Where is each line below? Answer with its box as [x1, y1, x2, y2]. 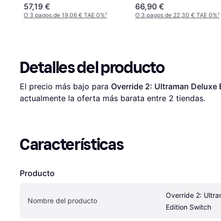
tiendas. [174, 93, 205, 103]
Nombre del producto [28, 196, 97, 205]
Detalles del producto [20, 58, 165, 77]
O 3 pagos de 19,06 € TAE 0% [24, 11, 105, 19]
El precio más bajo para [20, 81, 111, 91]
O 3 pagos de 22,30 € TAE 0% [135, 11, 218, 19]
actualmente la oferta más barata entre [20, 93, 169, 103]
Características [20, 135, 124, 154]
